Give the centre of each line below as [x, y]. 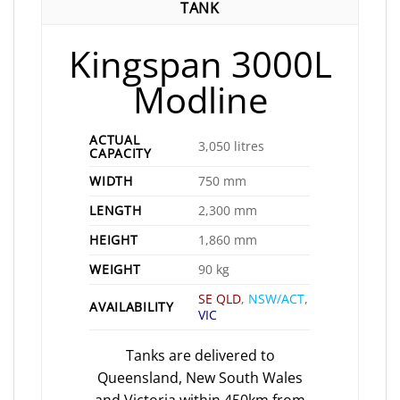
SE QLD [220, 299]
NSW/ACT [277, 299]
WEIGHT [115, 270]
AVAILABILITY [132, 307]
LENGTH [116, 211]
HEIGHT [114, 240]
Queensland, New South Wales [200, 378]
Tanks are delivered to [200, 356]
